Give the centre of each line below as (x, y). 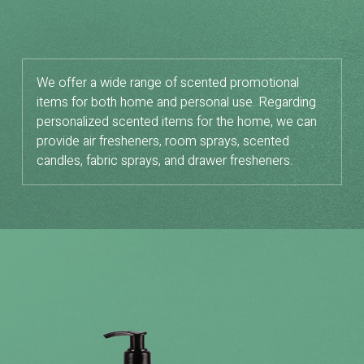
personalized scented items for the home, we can (177, 121)
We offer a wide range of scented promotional (168, 82)
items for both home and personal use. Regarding (176, 102)
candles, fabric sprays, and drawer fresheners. (165, 160)
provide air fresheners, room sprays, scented (163, 141)
